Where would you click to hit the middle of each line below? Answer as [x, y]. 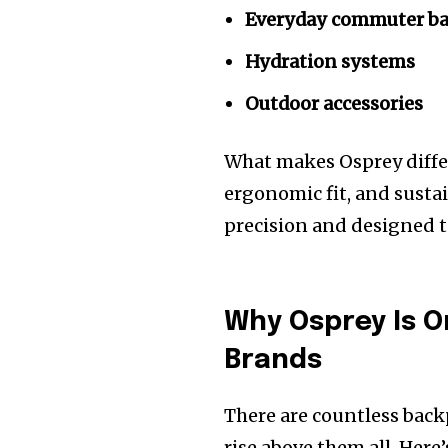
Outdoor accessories [334, 104]
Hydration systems [330, 62]
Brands [273, 361]
